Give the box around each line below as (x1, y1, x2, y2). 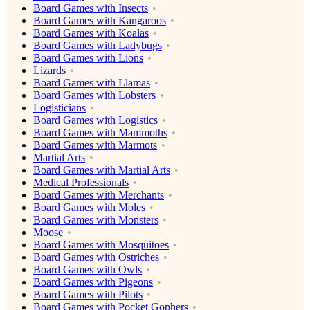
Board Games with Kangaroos (33, 15, 166, 27)
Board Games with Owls (33, 264, 142, 276)
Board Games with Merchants (33, 189, 164, 201)
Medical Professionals (33, 176, 129, 189)
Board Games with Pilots (33, 289, 143, 301)
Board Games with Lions (33, 52, 143, 64)
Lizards (33, 64, 66, 77)
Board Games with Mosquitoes (33, 239, 169, 251)
